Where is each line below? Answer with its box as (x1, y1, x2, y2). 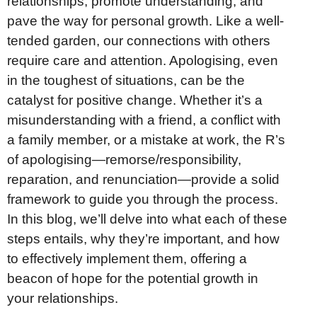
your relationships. (7, 290, 118, 306)
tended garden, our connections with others (7, 33, 270, 48)
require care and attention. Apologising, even (7, 52, 278, 68)
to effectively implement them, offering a (7, 250, 247, 266)
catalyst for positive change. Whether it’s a (7, 92, 263, 108)
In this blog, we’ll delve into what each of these (7, 211, 287, 226)
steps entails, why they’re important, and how (7, 231, 279, 246)
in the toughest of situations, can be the (7, 72, 245, 88)
